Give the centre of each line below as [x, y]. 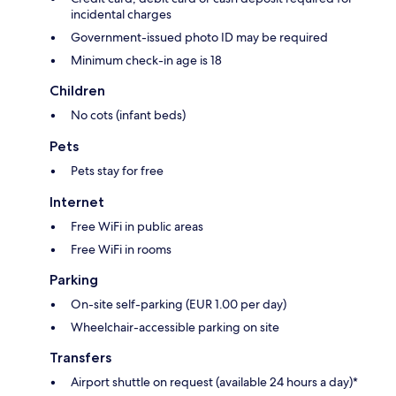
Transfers [80, 358]
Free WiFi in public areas [137, 227]
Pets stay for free [117, 171]
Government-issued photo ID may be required [199, 38]
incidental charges [121, 15]
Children [77, 91]
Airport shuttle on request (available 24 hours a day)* [214, 382]
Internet [77, 202]
